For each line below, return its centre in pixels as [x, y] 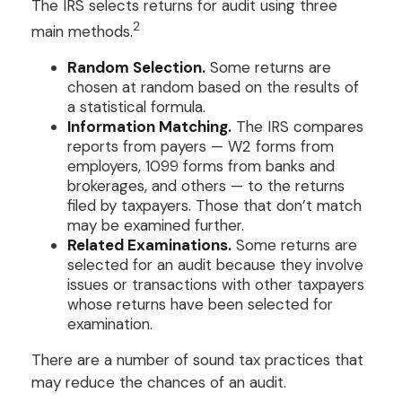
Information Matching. [149, 127]
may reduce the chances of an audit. [159, 383]
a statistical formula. [136, 107]
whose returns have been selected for [200, 305]
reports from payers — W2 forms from [201, 147]
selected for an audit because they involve [215, 265]
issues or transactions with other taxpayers [216, 285]
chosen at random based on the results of [213, 87]
